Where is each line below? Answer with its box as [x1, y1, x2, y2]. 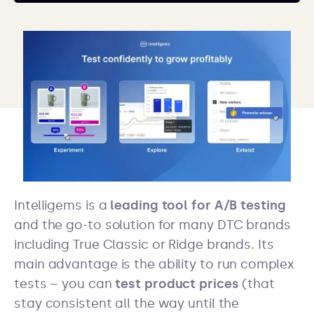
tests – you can [14, 276, 116, 292]
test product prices [115, 276, 239, 292]
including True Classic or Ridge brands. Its [14, 237, 274, 252]
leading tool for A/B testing [110, 198, 286, 213]
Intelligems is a [14, 198, 111, 213]
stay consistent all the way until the [14, 296, 240, 311]
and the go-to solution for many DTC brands [14, 217, 291, 233]
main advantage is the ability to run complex [14, 257, 294, 272]
